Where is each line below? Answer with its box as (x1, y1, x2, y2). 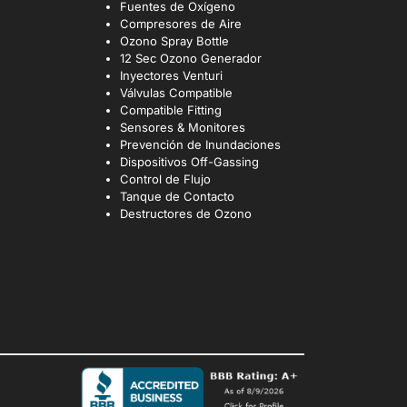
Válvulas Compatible (119, 85, 233, 101)
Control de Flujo (119, 172, 211, 187)
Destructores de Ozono (119, 206, 252, 222)
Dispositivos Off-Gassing (119, 154, 259, 170)
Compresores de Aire (119, 16, 242, 32)
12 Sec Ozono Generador (119, 51, 262, 66)
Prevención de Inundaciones (119, 137, 281, 153)
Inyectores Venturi (119, 68, 223, 84)
